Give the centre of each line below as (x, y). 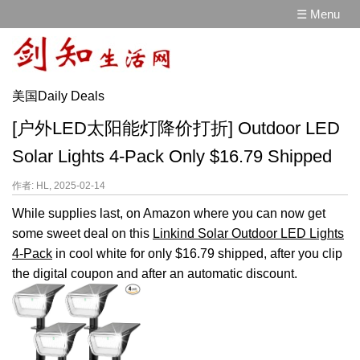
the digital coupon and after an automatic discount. (155, 274)
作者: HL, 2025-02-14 (59, 186)
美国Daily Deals (58, 96)
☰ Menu (318, 14)
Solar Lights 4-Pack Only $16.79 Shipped (172, 156)
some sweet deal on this (82, 233)
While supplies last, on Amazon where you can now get (169, 213)
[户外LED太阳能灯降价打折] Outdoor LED (176, 128)
